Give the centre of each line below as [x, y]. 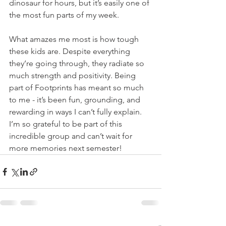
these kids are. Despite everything [71, 51]
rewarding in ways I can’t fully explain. [76, 112]
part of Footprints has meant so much [77, 88]
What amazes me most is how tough [75, 39]
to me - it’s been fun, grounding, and [76, 100]
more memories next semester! [66, 148]
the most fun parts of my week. [64, 15]
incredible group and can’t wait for [72, 136]
